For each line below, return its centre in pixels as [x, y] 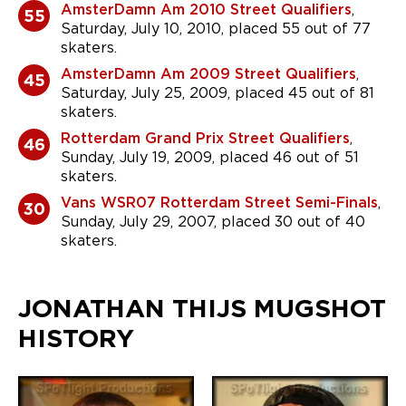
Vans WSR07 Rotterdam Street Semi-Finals [219, 203]
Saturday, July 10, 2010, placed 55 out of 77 [216, 29]
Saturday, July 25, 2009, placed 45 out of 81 [217, 93]
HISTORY [76, 338]
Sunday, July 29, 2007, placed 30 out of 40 [213, 222]
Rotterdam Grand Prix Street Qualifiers [205, 139]
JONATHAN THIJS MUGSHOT [202, 309]
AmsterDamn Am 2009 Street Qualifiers [208, 74]
